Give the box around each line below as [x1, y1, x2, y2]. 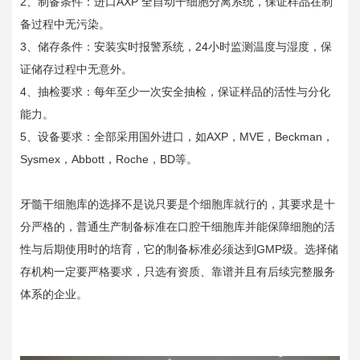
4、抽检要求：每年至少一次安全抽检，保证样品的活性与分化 [20, 85, 330, 98]
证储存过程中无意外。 [20, 63, 133, 76]
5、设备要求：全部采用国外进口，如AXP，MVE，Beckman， [20, 130, 333, 143]
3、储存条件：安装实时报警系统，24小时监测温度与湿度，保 [20, 40, 332, 53]
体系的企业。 [20, 288, 88, 301]
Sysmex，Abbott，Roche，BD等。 [20, 153, 198, 166]
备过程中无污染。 [20, 18, 113, 31]
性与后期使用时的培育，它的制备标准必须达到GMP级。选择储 [20, 243, 338, 256]
